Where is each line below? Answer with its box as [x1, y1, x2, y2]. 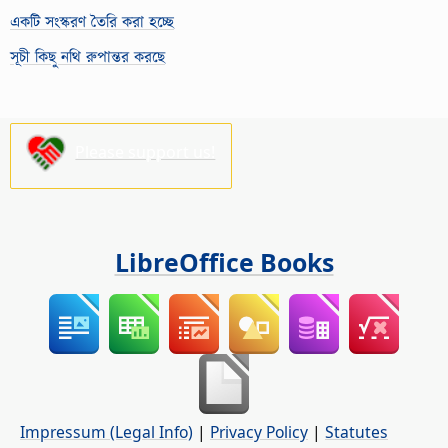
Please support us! [75, 140, 216, 163]
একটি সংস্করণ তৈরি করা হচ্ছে [10, 7, 174, 33]
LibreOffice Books [114, 244, 334, 279]
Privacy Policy [210, 421, 308, 444]
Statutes [325, 421, 388, 444]
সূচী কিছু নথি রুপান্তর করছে [10, 42, 165, 68]
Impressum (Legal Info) [20, 421, 193, 444]
